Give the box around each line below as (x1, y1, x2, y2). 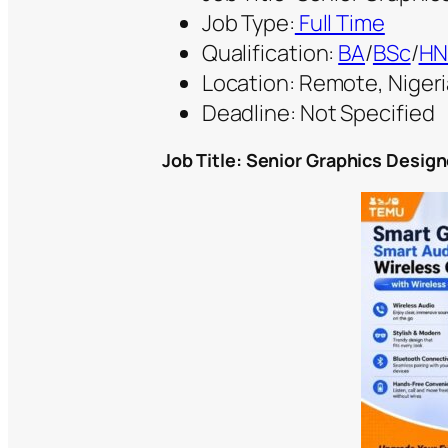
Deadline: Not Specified (201, 98, 435, 129)
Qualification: (201, 38, 339, 69)
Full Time (294, 8, 385, 39)
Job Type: (201, 8, 295, 39)
